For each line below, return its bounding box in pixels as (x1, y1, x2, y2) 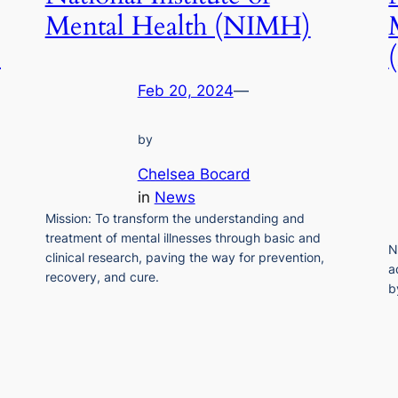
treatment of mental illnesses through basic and (44, 229, 321, 245)
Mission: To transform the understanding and (44, 210, 305, 226)
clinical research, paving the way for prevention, (44, 249, 324, 265)
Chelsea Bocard (137, 164, 251, 183)
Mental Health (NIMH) (44, 8, 311, 44)
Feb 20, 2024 (137, 82, 234, 100)
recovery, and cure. (44, 268, 159, 284)
